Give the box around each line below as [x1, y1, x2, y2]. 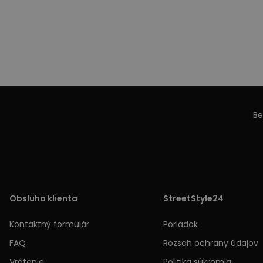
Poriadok [163, 218, 198, 230]
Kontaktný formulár [9, 218, 89, 230]
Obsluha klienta [9, 192, 77, 204]
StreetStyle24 [163, 192, 224, 204]
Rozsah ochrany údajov [163, 237, 258, 249]
